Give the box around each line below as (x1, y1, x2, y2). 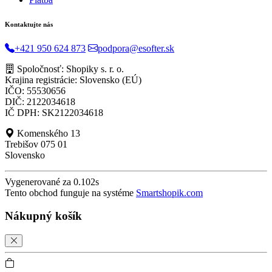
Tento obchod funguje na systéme (5, 187, 136, 198)
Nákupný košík (5, 209, 82, 223)
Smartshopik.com (136, 187, 203, 198)
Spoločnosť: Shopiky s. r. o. (15, 63, 124, 74)
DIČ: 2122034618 (5, 96, 75, 107)
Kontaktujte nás (5, 20, 53, 28)
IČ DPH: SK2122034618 (5, 107, 103, 118)
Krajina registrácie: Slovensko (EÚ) (5, 74, 141, 85)
